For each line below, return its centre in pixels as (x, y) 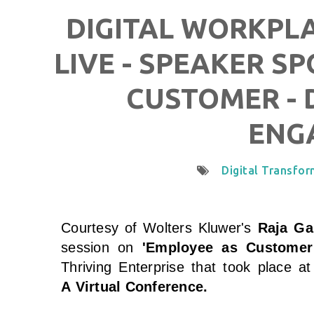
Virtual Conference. (142, 286)
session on (102, 247)
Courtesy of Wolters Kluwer (151, 227)
